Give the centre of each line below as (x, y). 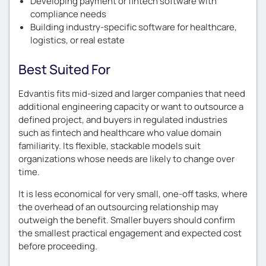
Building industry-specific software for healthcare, (134, 27)
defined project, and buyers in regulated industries (123, 119)
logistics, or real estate (77, 40)
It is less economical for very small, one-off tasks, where (133, 194)
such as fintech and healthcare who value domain (120, 132)
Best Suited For (64, 69)
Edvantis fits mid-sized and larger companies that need (132, 93)
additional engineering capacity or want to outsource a (131, 106)
